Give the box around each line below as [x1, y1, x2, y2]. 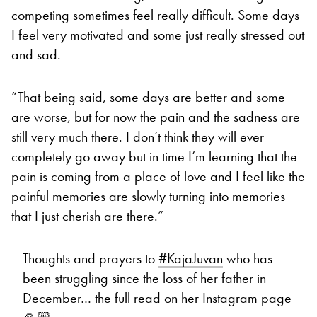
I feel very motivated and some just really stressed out [11, 25, 304, 45]
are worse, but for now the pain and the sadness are [11, 108, 300, 127]
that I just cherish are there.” [11, 207, 163, 226]
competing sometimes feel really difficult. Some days [11, 6, 299, 25]
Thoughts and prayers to [23, 249, 158, 268]
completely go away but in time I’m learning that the [11, 147, 297, 166]
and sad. [11, 45, 61, 64]
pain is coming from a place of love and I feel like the [11, 167, 305, 186]
